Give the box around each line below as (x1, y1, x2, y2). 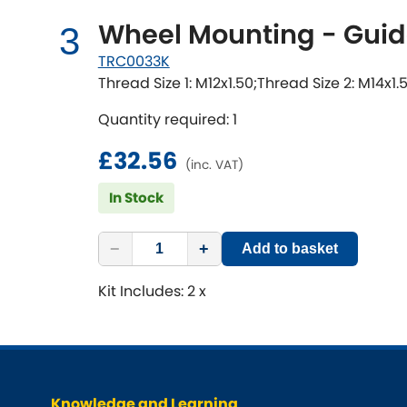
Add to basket (241, 241, 338, 257)
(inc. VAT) (184, 156, 243, 174)
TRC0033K (97, 51, 170, 73)
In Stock (108, 188, 164, 208)
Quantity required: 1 (97, 109, 237, 131)
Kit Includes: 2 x (97, 281, 206, 303)
